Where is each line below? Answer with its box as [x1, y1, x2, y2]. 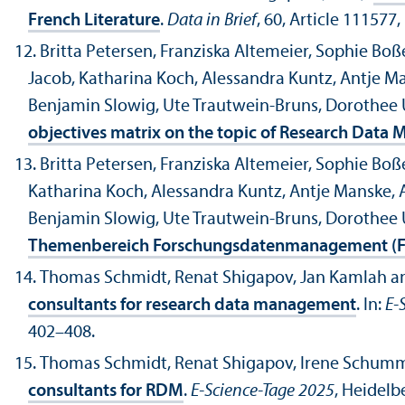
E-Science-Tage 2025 [191, 382, 334, 401]
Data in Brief [167, 12, 257, 31]
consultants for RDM [28, 382, 184, 401]
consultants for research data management [28, 297, 356, 316]
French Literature [28, 12, 160, 31]
